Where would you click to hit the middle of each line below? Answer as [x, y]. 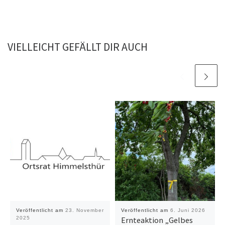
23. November [84, 210]
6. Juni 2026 [188, 210]
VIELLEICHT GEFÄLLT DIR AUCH [78, 47]
